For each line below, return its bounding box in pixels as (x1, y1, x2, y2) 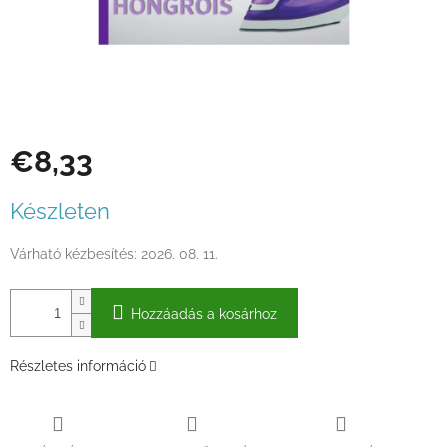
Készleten (10, 198, 110, 225)
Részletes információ (10, 358, 146, 375)
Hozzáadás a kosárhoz (131, 306, 277, 323)
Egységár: (9, 187, 75, 204)
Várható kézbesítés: (10, 246, 137, 263)
